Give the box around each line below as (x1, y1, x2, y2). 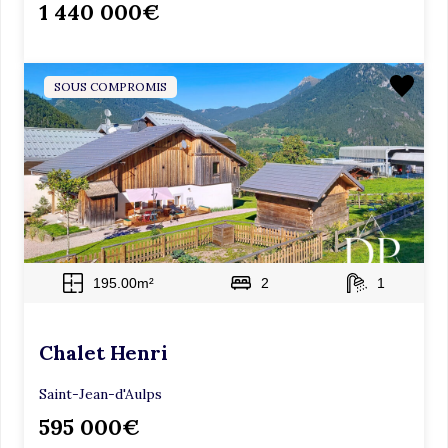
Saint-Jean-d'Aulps (39, 385, 162, 403)
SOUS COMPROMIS (54, 79, 167, 94)
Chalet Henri (39, 340, 168, 365)
